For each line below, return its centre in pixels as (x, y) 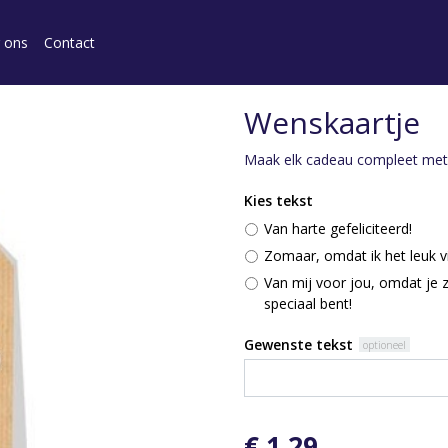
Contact (69, 42)
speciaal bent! (308, 303)
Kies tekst (278, 200)
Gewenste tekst (298, 344)
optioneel (385, 344)
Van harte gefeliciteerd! (338, 228)
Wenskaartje (332, 122)
